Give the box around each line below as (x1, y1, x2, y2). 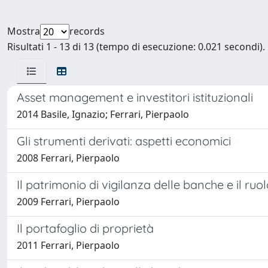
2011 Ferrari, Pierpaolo (17, 239, 120, 252)
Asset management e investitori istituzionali (17, 90, 253, 105)
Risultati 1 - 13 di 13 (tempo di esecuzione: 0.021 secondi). (7, 40, 265, 53)
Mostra (7, 25, 40, 38)
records (69, 25, 105, 38)
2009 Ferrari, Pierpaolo (17, 195, 120, 208)
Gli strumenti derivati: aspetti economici (17, 133, 231, 148)
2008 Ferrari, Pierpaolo (17, 151, 120, 165)
